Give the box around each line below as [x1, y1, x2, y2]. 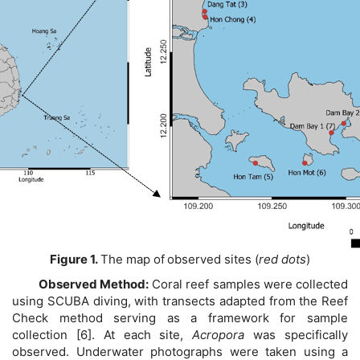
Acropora [192, 327, 245, 343]
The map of [100, 251, 165, 267]
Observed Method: [12, 276, 149, 292]
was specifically [244, 327, 349, 343]
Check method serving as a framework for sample [12, 310, 348, 326]
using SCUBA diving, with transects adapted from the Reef [12, 293, 348, 309]
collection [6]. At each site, [12, 327, 193, 343]
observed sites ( [167, 251, 259, 267]
